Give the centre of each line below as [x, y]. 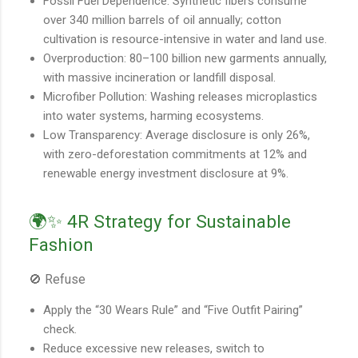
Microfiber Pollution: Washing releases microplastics [180, 97]
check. [60, 330]
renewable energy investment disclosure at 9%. [166, 174]
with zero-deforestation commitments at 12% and [175, 155]
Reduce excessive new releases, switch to [154, 349]
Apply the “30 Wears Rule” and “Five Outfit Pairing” [173, 310]
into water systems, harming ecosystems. [153, 116]
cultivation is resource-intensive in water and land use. [185, 40]
